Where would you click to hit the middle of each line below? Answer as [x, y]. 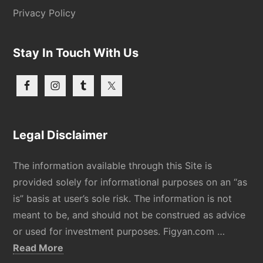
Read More [38, 247]
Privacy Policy [45, 13]
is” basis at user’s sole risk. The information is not [123, 198]
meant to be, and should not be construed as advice [129, 215]
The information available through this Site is [113, 165]
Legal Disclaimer [60, 135]
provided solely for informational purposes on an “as [130, 182]
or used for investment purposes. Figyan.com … [119, 231]
